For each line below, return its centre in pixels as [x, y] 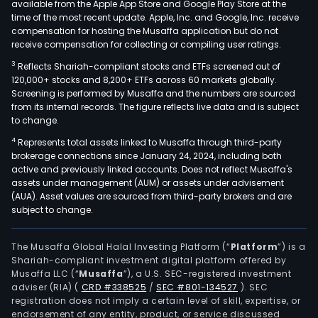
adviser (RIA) [43, 287]
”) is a [292, 246]
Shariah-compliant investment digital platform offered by [149, 260]
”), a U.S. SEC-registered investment [207, 273]
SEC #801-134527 [197, 287]
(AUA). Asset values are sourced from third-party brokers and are [152, 196]
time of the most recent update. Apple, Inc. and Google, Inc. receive [155, 17]
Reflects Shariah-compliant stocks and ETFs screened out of [148, 66]
